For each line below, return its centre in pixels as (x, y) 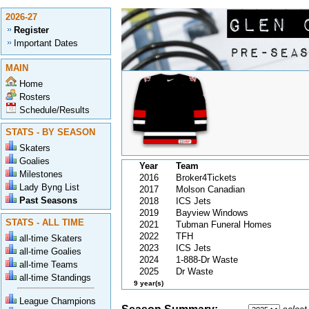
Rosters (35, 97)
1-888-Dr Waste (207, 260)
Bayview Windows (212, 213)
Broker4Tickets (206, 178)
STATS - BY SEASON (50, 132)
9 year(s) (149, 283)
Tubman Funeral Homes (224, 225)
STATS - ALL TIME (45, 222)
